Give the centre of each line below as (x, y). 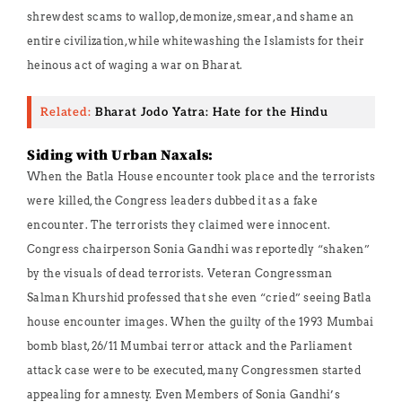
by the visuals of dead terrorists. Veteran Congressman (180, 273)
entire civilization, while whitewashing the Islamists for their (196, 41)
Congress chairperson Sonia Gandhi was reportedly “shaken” (199, 249)
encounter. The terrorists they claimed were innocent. (179, 225)
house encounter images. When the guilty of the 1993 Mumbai (201, 322)
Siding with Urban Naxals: (120, 155)
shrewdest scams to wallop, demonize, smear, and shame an (191, 17)
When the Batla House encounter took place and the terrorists (201, 176)
